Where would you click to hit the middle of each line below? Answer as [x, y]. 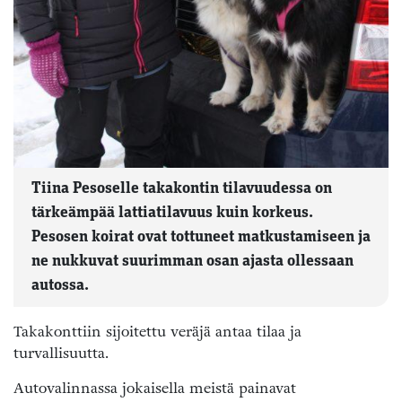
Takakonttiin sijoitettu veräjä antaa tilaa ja [157, 331]
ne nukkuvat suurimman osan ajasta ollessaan [192, 261]
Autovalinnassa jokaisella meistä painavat [155, 388]
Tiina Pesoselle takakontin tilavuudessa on [182, 188]
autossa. [60, 285]
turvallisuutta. [61, 353]
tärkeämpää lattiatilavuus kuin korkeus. [172, 213]
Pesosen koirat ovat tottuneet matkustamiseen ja [201, 237]
